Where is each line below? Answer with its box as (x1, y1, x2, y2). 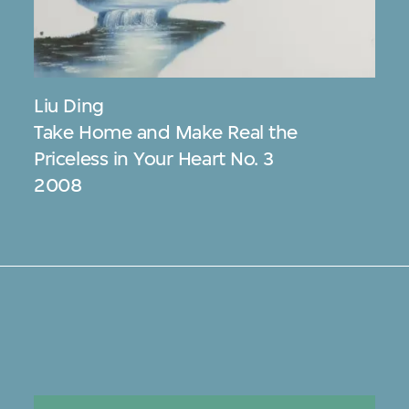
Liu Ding (34, 93, 104, 117)
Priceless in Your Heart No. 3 (34, 146, 274, 170)
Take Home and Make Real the (34, 120, 298, 143)
